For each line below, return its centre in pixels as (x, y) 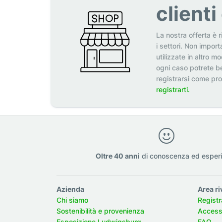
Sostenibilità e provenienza (100, 211)
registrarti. (173, 89)
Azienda (70, 189)
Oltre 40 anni (117, 156)
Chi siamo (72, 200)
